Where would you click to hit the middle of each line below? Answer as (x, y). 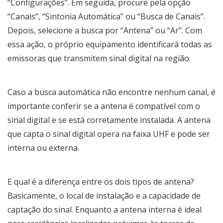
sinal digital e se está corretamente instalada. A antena (109, 120)
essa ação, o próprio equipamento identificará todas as (110, 45)
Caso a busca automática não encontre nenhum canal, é (111, 92)
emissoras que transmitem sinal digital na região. (99, 58)
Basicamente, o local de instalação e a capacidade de (104, 196)
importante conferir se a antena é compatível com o (104, 106)
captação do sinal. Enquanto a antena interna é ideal (105, 210)
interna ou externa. (43, 148)
